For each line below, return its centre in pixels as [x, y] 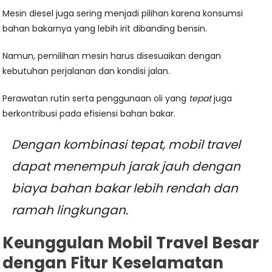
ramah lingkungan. [70, 210]
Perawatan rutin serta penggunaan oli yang [96, 99]
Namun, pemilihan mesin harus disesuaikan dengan [112, 56]
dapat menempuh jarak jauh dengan [126, 167]
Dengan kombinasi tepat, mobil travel [126, 145]
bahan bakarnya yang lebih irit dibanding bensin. [105, 29]
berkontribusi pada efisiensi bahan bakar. [89, 114]
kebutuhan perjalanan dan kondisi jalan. [87, 71]
